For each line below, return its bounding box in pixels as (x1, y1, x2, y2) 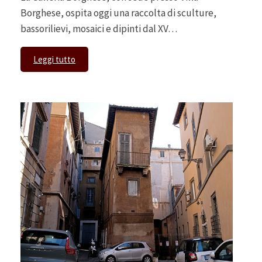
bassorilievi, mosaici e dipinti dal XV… (20, 22, 177, 36)
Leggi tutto (33, 54, 75, 65)
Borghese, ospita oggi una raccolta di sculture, (20, 6, 216, 20)
